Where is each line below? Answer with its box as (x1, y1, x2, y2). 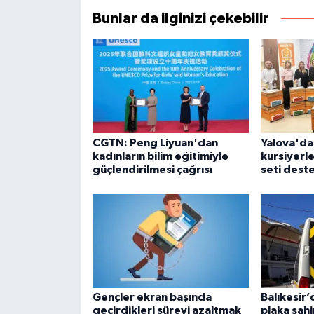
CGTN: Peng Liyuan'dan (92, 137, 218, 149)
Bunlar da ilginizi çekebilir (92, 11, 269, 27)
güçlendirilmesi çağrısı (92, 163, 212, 175)
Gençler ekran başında (92, 292, 212, 303)
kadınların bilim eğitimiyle (92, 150, 228, 162)
